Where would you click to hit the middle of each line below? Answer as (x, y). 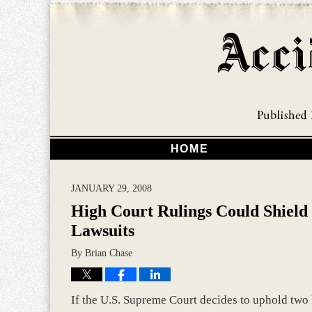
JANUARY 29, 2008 (111, 188)
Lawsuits (103, 231)
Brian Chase (109, 253)
